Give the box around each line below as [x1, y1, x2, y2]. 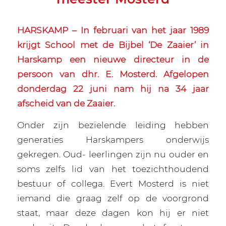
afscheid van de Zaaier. [17, 97, 117, 108]
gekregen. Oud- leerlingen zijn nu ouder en [17, 149, 209, 160]
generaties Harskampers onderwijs [17, 134, 209, 145]
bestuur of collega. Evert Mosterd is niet [17, 178, 209, 189]
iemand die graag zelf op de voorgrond [17, 193, 209, 204]
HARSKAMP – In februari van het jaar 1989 [17, 24, 209, 35]
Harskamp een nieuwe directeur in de [17, 53, 209, 65]
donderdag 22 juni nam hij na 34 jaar [17, 83, 209, 94]
